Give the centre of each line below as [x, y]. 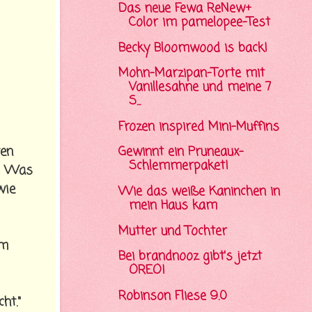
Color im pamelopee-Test [199, 23]
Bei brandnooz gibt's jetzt [190, 257]
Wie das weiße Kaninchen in [199, 192]
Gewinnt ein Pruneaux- [181, 153]
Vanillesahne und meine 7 [200, 88]
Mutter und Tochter [172, 231]
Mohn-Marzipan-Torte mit [191, 74]
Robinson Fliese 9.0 [172, 296]
